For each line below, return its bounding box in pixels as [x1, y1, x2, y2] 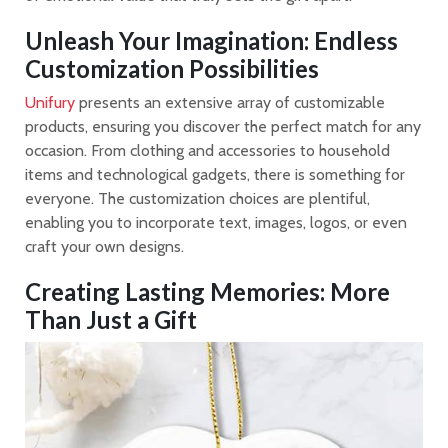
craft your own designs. [25, 237, 184, 257]
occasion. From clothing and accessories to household [25, 141, 390, 161]
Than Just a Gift [25, 305, 197, 335]
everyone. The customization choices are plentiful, [25, 189, 370, 209]
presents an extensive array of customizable [75, 93, 385, 113]
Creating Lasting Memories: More [25, 277, 390, 307]
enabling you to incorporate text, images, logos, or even [25, 213, 407, 233]
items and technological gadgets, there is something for [25, 165, 405, 185]
